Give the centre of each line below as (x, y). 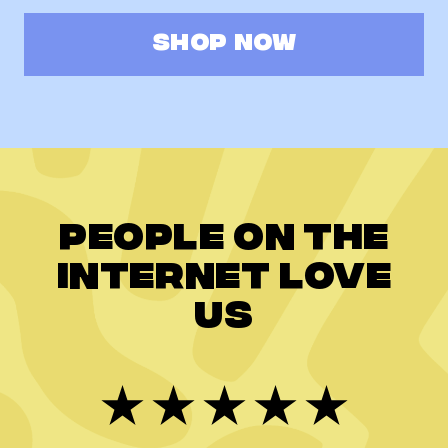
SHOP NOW (224, 44)
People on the (224, 240)
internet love (224, 279)
